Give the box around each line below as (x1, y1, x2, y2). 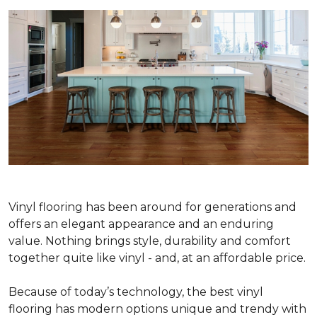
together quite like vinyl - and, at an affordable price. (8, 251, 306, 265)
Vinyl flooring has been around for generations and (8, 200, 296, 214)
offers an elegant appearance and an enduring (8, 217, 274, 231)
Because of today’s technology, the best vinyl (8, 285, 263, 299)
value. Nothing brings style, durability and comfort (8, 234, 291, 248)
